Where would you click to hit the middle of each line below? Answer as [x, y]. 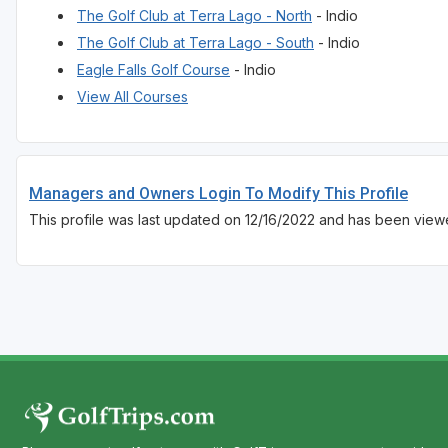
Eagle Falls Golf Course [153, 70]
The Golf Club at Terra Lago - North [194, 16]
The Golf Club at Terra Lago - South [195, 43]
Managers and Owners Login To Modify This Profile [218, 194]
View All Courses [132, 97]
